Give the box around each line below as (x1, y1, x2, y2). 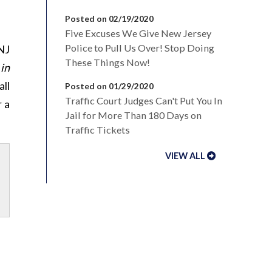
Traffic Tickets (65, 124, 130, 136)
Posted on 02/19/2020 (65, 13, 154, 24)
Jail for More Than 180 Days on (65, 109, 202, 121)
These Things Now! (65, 56, 150, 69)
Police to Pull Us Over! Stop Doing (65, 42, 214, 54)
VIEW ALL (165, 151, 205, 161)
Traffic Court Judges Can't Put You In (65, 95, 222, 107)
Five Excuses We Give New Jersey (65, 27, 211, 39)
